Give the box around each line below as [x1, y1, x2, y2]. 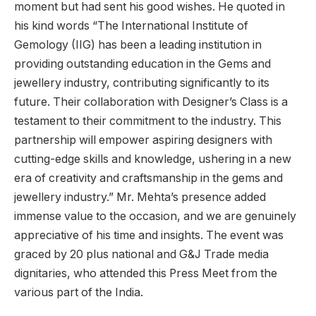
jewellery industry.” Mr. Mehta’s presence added [14, 190, 266, 204]
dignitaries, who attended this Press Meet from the [14, 266, 277, 280]
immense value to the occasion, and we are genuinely [14, 209, 296, 223]
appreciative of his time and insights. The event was [14, 228, 284, 242]
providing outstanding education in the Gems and [14, 56, 271, 71]
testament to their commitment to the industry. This [14, 114, 281, 128]
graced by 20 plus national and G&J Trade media [14, 247, 269, 261]
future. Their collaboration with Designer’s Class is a [14, 95, 288, 109]
